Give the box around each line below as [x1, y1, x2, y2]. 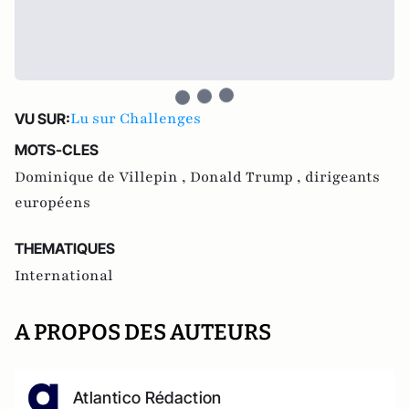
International [15, 266, 113, 286]
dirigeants [305, 167, 380, 187]
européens [15, 193, 90, 213]
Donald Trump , [190, 167, 305, 187]
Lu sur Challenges [70, 109, 201, 129]
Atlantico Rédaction [73, 388, 222, 407]
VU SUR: [15, 110, 70, 128]
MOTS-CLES [15, 141, 99, 159]
